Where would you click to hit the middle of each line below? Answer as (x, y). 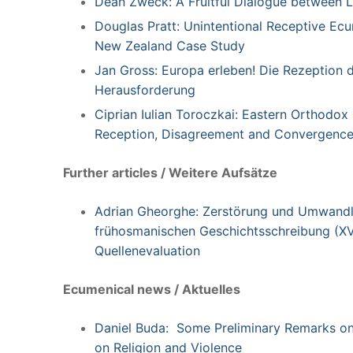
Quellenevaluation (147, 251)
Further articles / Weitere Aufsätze (170, 173)
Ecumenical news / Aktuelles (152, 290)
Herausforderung (145, 90)
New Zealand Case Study (170, 46)
